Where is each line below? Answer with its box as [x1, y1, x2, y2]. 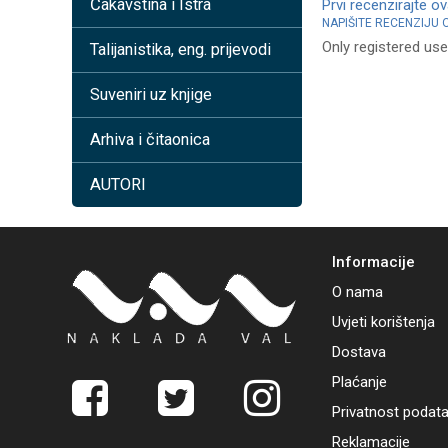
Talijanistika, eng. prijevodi [90, 40, 271, 59]
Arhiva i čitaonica [90, 130, 210, 149]
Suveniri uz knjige [90, 85, 212, 104]
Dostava [332, 343, 386, 361]
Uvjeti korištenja [332, 313, 435, 331]
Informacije [332, 253, 415, 271]
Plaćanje [332, 373, 387, 391]
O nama [332, 283, 383, 301]
